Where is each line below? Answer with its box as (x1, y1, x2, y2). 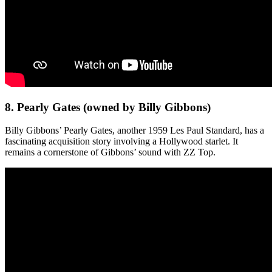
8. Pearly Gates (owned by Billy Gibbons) (5, 100, 211, 114)
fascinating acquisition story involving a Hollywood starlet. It (5, 136, 238, 147)
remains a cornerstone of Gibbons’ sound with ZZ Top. (5, 147, 216, 158)
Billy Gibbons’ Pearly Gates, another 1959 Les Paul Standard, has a (5, 125, 264, 136)
